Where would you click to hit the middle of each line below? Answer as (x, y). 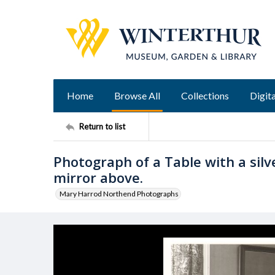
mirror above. (98, 177)
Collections (205, 95)
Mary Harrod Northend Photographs (119, 194)
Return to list (102, 126)
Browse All (137, 95)
